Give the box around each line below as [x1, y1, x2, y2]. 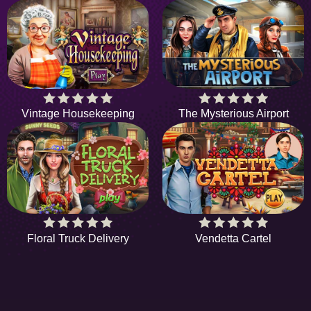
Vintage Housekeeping [21, 107, 135, 119]
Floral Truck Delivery [26, 232, 129, 244]
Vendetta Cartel [195, 232, 271, 244]
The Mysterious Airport [178, 107, 289, 119]
